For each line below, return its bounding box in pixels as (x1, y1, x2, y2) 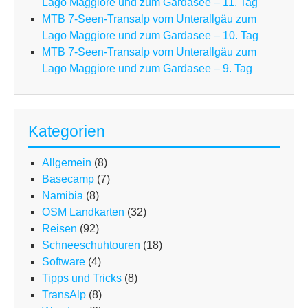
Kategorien (28, 122, 105, 141)
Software (42, 256, 85, 268)
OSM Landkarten (42, 206, 124, 219)
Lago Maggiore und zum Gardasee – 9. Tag (42, 63, 252, 75)
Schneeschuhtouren (42, 239, 140, 252)
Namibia (42, 190, 83, 202)
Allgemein (42, 157, 91, 169)
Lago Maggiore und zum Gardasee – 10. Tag (42, 30, 258, 42)
